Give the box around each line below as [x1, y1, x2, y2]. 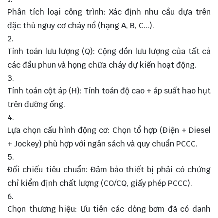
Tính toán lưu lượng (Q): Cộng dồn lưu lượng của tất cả [7, 46, 211, 56]
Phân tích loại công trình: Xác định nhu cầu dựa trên [7, 6, 211, 17]
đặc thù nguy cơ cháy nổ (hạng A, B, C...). [7, 20, 154, 31]
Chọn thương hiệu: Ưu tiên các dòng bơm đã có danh [7, 203, 211, 214]
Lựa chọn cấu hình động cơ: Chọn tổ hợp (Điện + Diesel [7, 125, 211, 135]
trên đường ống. [7, 99, 65, 109]
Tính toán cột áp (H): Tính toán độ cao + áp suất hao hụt [7, 85, 211, 96]
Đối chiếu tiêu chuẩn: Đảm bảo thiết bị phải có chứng [7, 164, 211, 175]
